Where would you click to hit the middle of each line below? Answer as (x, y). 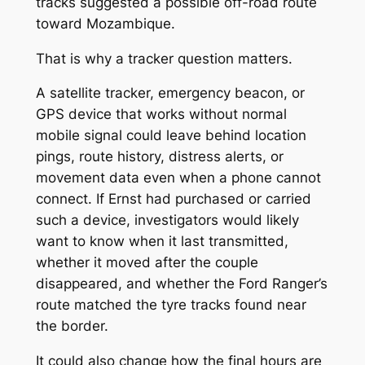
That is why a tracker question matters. (164, 58)
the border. (72, 326)
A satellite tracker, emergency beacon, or (170, 93)
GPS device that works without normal (161, 114)
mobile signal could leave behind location (171, 136)
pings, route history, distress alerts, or (159, 157)
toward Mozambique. (105, 23)
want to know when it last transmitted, (162, 242)
